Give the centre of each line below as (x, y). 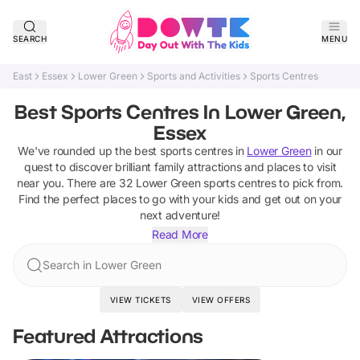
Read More (180, 234)
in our (327, 151)
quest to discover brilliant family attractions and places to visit (180, 167)
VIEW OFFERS (221, 300)
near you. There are (67, 183)
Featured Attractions (108, 335)
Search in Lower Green (102, 265)
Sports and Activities (194, 76)
